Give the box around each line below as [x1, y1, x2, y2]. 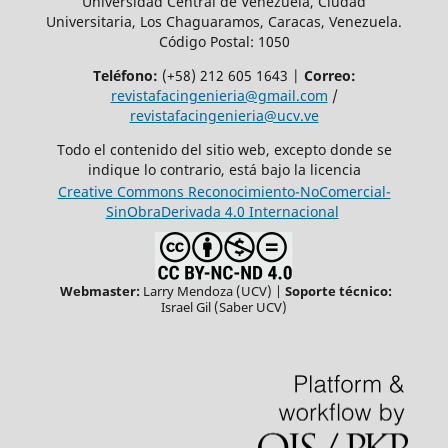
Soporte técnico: [285, 282, 392, 300]
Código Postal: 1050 [158, 31, 290, 51]
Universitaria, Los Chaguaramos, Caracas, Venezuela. [46, 11, 402, 31]
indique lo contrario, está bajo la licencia [87, 159, 361, 179]
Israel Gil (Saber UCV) [161, 298, 287, 316]
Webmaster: [60, 282, 140, 300]
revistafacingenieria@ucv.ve [129, 105, 319, 125]
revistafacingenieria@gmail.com [110, 85, 328, 105]
